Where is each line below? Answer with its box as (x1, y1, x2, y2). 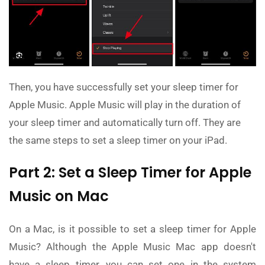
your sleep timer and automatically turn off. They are (9, 117, 241, 129)
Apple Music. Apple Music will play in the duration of (9, 99, 241, 111)
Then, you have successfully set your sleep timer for (9, 81, 238, 93)
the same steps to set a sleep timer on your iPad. (9, 134, 227, 147)
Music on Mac (9, 186, 109, 206)
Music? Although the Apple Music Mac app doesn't (9, 241, 256, 253)
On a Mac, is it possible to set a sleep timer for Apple (9, 223, 256, 235)
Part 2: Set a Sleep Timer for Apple (9, 163, 251, 183)
